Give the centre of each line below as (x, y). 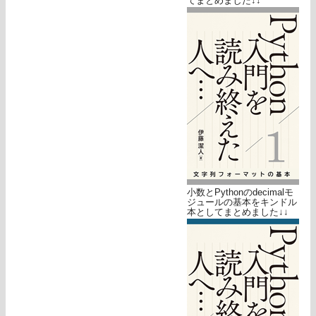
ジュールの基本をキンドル (242, 202)
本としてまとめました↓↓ (238, 212)
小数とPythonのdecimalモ (240, 193)
